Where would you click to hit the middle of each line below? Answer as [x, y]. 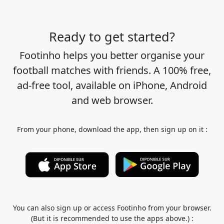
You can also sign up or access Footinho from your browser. [112, 208]
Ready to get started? [112, 37]
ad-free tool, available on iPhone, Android [112, 85]
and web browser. [112, 100]
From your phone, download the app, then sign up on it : [112, 129]
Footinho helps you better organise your [112, 55]
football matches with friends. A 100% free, [112, 70]
